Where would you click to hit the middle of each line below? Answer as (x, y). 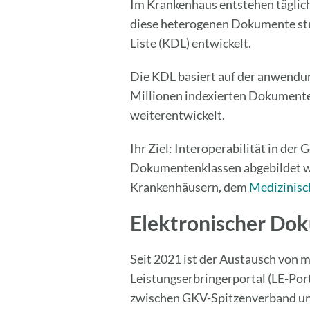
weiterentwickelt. (178, 115)
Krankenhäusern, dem (190, 187)
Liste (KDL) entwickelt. (191, 43)
